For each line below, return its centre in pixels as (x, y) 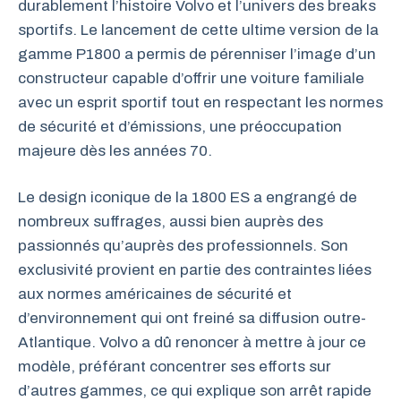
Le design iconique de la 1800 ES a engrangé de (188, 197)
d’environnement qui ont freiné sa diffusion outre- (192, 318)
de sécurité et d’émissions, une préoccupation (180, 126)
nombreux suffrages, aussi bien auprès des (171, 222)
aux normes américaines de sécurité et (155, 294)
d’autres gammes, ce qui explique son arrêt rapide (195, 391)
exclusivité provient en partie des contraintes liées (195, 270)
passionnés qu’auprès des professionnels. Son (183, 246)
